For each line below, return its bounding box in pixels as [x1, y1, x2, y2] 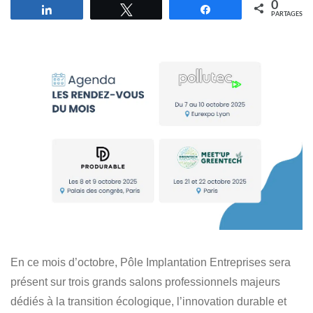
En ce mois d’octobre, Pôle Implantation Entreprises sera [10, 256, 291, 269]
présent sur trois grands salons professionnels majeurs [10, 276, 280, 289]
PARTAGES [271, 11, 303, 18]
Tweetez [140, 4, 176, 15]
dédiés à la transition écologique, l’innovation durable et [10, 296, 286, 308]
